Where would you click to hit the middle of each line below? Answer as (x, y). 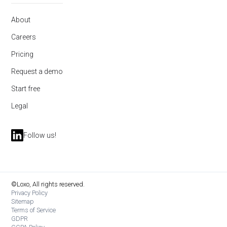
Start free (26, 89)
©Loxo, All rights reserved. (48, 184)
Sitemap (23, 202)
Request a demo (37, 72)
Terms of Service (34, 210)
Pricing (23, 54)
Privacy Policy (30, 193)
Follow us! (40, 136)
